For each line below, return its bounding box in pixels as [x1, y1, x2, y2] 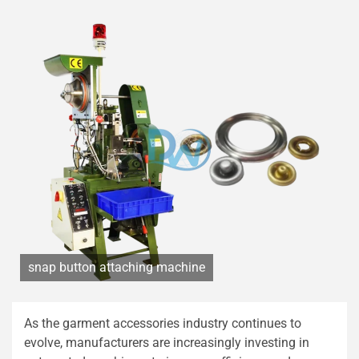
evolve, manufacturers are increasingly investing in [24, 335, 309, 351]
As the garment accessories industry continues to [24, 316, 301, 332]
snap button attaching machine [28, 260, 205, 276]
